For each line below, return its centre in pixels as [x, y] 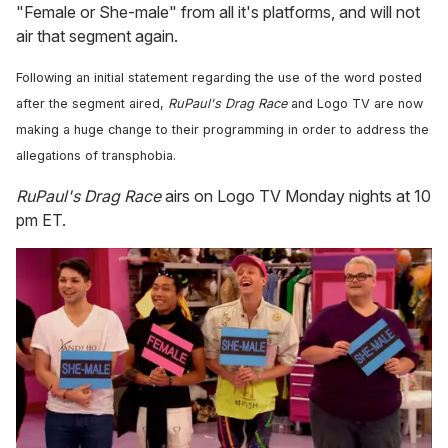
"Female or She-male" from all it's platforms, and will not [218, 12]
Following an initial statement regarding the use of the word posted [219, 78]
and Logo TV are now [357, 104]
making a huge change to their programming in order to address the [222, 130]
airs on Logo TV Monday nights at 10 [296, 196]
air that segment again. [97, 36]
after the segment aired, [92, 104]
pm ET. [41, 220]
